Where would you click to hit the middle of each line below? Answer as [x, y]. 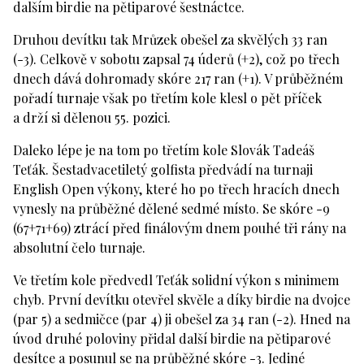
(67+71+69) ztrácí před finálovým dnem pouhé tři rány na [180, 228]
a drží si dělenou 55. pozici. [92, 118]
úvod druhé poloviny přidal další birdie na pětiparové [172, 339]
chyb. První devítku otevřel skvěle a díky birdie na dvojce [182, 300]
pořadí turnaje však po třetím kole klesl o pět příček [167, 98]
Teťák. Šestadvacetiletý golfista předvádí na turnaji [163, 170]
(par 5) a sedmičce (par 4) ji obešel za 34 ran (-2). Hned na [182, 319]
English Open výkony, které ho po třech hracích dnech [176, 189]
